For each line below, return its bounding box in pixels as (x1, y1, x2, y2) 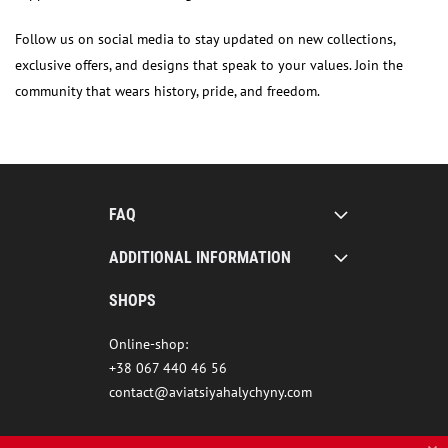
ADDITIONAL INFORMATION (109, 248, 291, 267)
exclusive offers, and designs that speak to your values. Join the (15, 56, 403, 74)
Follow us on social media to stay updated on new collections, (15, 30, 395, 48)
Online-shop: (109, 335, 188, 353)
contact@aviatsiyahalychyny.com (109, 383, 312, 401)
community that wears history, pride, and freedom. (15, 82, 320, 100)
